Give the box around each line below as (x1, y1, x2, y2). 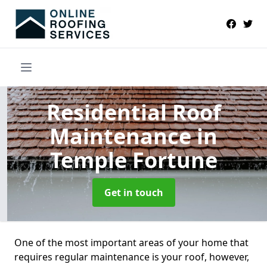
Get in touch (104, 185, 163, 199)
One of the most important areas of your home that (14, 235, 249, 249)
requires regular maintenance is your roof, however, (14, 250, 249, 263)
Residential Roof (46, 97, 221, 127)
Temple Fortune (49, 145, 218, 175)
